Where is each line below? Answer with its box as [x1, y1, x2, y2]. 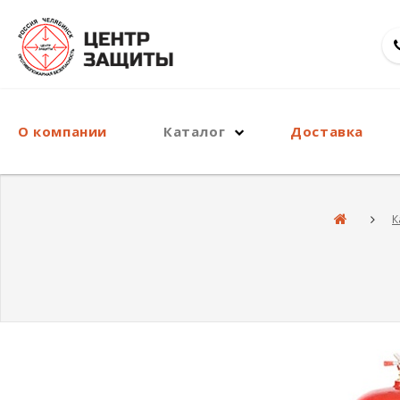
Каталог [163, 122, 226, 140]
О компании [18, 122, 107, 140]
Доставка [290, 122, 364, 140]
